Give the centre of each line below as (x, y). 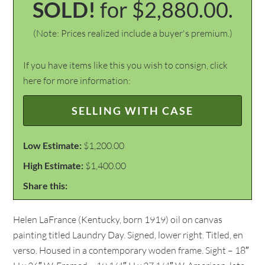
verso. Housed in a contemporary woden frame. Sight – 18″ (131, 250)
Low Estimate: (53, 145)
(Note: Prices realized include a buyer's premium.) (132, 33)
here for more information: (77, 80)
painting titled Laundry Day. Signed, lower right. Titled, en (128, 235)
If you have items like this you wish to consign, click (126, 65)
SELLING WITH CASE (132, 111)
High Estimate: (54, 165)
